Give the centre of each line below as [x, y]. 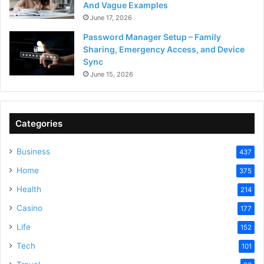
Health [29, 189]
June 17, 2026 [111, 18]
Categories [39, 124]
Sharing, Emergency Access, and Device [164, 49]
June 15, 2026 [112, 75]
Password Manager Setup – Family [152, 37]
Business [33, 152]
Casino [29, 208]
